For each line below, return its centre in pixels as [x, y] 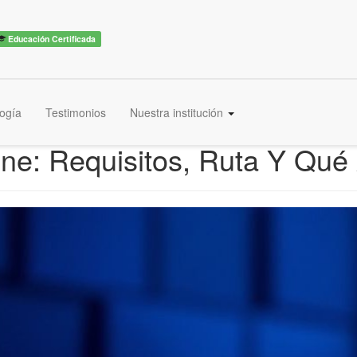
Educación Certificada [51, 38]
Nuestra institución [178, 112]
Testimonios [76, 112]
